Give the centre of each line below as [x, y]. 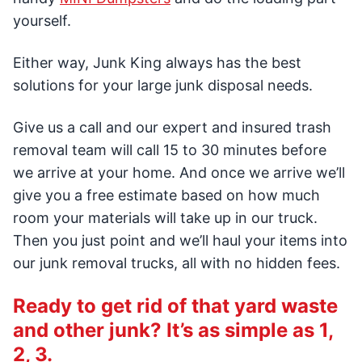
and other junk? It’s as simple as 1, [173, 330]
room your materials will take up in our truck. [165, 218]
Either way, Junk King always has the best [157, 63]
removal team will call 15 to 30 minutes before [170, 150]
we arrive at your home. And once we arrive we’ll [179, 173]
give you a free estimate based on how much [166, 196]
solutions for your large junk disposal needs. [163, 86]
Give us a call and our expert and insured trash [172, 128]
